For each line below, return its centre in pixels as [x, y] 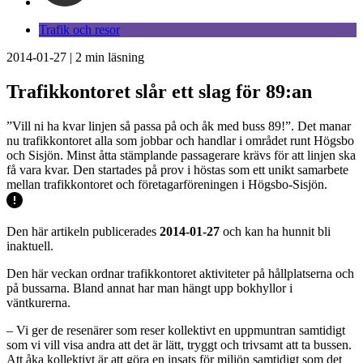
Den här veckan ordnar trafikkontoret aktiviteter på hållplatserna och [180, 273]
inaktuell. [30, 246]
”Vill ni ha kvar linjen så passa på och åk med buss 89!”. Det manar [179, 126]
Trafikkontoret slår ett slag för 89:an [159, 91]
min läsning [113, 57]
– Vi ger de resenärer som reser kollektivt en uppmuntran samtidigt [176, 330]
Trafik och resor [79, 30]
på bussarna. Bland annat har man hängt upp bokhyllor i [149, 288]
